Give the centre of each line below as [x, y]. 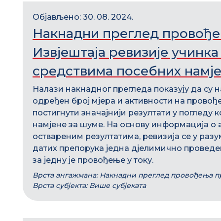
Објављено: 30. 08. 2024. [83, 17]
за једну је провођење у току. [93, 160]
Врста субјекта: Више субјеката [89, 185]
